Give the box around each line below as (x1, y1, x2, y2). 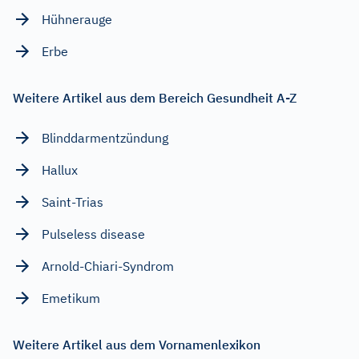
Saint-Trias (42, 193, 103, 210)
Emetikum (42, 289, 100, 306)
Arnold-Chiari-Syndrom (42, 257, 174, 274)
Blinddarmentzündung (42, 129, 168, 146)
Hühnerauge (42, 10, 112, 27)
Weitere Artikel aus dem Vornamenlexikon (13, 336, 260, 353)
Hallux (42, 161, 78, 178)
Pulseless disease (42, 225, 145, 242)
